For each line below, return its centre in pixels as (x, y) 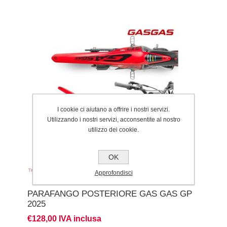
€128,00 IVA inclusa (64, 219)
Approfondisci (113, 173)
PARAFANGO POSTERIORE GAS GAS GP (109, 194)
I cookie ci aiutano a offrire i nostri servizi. (113, 109)
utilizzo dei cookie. (113, 130)
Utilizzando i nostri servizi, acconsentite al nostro (113, 120)
